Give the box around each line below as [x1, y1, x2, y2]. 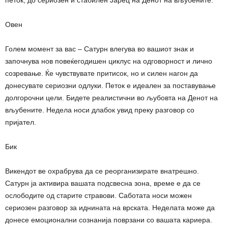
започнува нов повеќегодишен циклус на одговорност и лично [5, 56, 212, 65]
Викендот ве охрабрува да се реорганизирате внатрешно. [5, 166, 199, 175]
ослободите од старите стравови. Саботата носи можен [5, 191, 192, 199]
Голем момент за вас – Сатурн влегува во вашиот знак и [5, 44, 194, 53]
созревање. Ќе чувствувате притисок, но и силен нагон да [5, 69, 198, 77]
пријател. [5, 118, 36, 126]
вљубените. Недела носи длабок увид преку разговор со [5, 105, 194, 114]
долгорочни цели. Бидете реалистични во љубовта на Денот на [5, 93, 218, 102]
